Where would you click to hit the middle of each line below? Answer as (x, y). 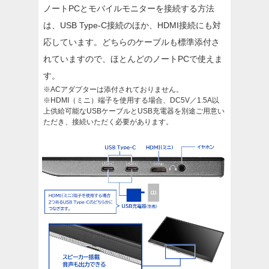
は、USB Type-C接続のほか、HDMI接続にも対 (132, 25)
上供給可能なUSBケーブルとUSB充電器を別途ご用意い (134, 111)
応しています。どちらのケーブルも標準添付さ (131, 42)
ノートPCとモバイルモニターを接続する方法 (129, 8)
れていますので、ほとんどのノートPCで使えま (133, 59)
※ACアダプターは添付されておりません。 (113, 89)
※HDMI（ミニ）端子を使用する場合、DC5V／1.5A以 (131, 100)
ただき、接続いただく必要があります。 (108, 122)
